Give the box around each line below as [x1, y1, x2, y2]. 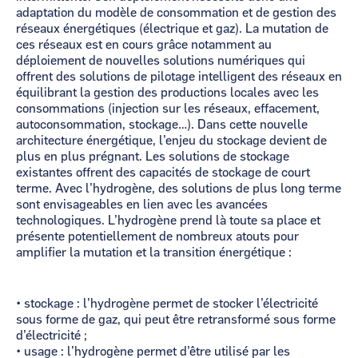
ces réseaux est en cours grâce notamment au [16, 38, 272, 51]
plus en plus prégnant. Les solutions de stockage [16, 150, 289, 163]
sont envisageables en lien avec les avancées [16, 198, 268, 211]
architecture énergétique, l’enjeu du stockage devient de [16, 134, 327, 147]
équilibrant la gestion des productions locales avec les [16, 86, 319, 99]
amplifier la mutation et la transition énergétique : [16, 246, 292, 259]
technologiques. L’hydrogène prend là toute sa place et [16, 214, 320, 227]
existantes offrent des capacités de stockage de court [16, 166, 310, 179]
